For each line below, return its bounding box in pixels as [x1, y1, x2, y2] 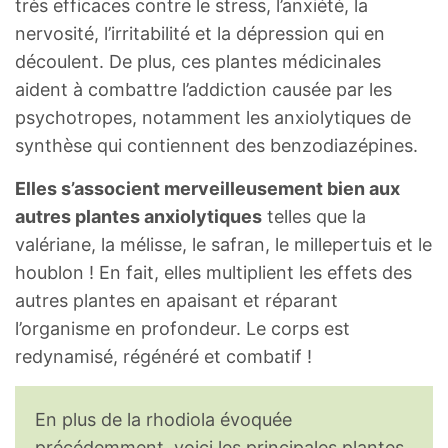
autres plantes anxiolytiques [15, 206, 262, 228]
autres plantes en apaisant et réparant [15, 290, 338, 312]
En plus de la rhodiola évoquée [35, 409, 292, 431]
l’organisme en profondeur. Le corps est [15, 318, 350, 340]
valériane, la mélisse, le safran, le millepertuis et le [15, 234, 432, 256]
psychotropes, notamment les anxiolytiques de [15, 107, 411, 129]
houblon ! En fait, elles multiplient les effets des [15, 262, 412, 284]
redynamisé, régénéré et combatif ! [15, 346, 312, 368]
